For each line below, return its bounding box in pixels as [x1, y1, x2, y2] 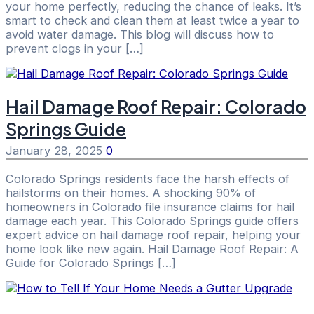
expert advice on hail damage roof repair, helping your [6, 227, 301, 242]
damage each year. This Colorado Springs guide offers [6, 213, 299, 228]
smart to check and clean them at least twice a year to [6, 13, 299, 28]
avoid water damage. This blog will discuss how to [6, 27, 274, 42]
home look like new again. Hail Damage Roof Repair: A [6, 241, 299, 256]
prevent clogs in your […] [6, 41, 144, 56]
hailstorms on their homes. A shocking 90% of [6, 185, 256, 200]
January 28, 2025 [6, 144, 106, 158]
